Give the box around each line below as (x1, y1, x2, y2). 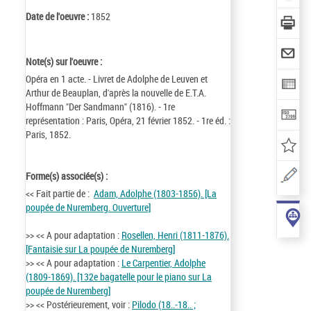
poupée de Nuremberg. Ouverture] (26, 201, 151, 214)
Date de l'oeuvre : (26, 10, 91, 23)
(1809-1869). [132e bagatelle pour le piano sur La (26, 270, 212, 283)
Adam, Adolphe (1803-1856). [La (94, 187, 217, 200)
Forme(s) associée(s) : (26, 169, 110, 183)
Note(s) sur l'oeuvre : (26, 55, 104, 68)
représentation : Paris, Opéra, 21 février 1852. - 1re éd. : (26, 114, 230, 127)
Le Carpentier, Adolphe (121, 256, 205, 269)
